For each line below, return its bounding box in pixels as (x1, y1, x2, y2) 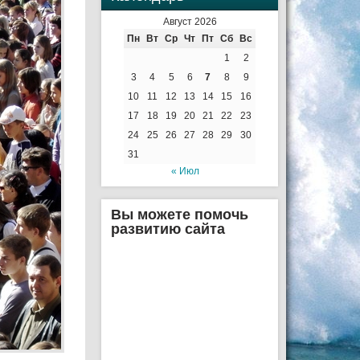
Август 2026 (162, 16, 217, 27)
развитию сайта (111, 221, 225, 237)
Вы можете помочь (111, 207, 248, 223)
